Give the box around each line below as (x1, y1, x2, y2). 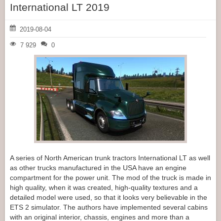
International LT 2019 (10, 1, 110, 13)
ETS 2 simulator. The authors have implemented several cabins (10, 203, 208, 211)
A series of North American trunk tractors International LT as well (10, 153, 210, 162)
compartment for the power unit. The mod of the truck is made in (10, 173, 211, 182)
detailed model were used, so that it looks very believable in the (10, 193, 207, 201)
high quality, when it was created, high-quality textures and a (10, 183, 198, 191)
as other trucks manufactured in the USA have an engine (10, 163, 186, 172)
